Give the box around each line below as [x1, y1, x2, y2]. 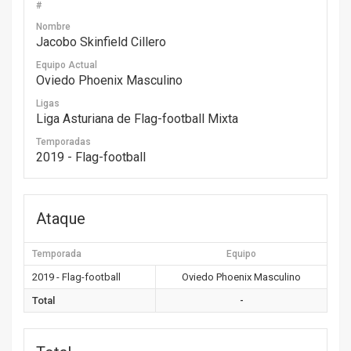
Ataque [36, 209, 85, 228]
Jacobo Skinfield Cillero [36, 34, 166, 49]
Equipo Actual [36, 60, 97, 71]
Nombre [36, 21, 71, 32]
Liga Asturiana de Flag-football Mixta [36, 111, 238, 126]
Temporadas [36, 136, 91, 147]
